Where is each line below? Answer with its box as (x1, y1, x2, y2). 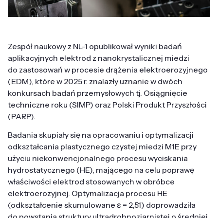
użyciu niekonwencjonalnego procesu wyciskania (8, 153, 188, 163)
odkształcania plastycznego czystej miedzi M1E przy (8, 142, 197, 152)
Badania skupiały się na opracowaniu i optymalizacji (8, 130, 194, 140)
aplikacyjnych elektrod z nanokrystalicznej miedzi (8, 53, 189, 63)
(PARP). (8, 111, 36, 122)
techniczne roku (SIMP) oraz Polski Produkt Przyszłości (8, 100, 207, 110)
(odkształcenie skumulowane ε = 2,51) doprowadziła (8, 200, 196, 210)
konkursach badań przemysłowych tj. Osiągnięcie (8, 88, 187, 98)
